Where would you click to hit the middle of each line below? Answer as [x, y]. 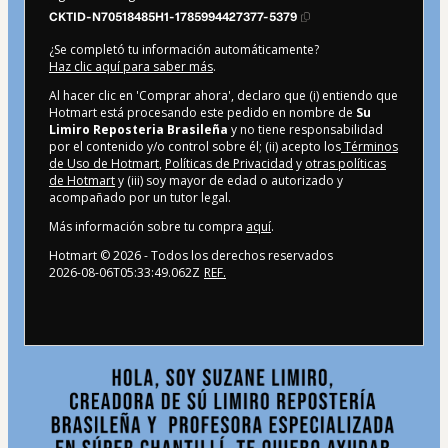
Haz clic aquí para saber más [131, 66]
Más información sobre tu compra [147, 226]
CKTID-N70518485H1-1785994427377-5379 [173, 16]
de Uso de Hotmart [104, 163]
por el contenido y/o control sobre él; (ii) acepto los [195, 146]
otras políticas [345, 163]
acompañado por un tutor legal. [140, 197]
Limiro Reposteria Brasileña [138, 129]
